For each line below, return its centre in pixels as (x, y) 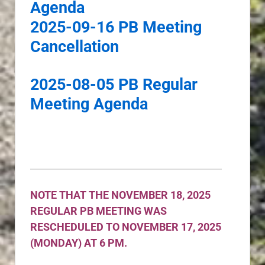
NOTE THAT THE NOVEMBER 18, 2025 (120, 195)
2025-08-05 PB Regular (114, 84)
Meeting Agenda (89, 104)
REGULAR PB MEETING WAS (98, 211)
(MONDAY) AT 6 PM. (80, 243)
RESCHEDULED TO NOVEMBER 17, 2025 (126, 227)
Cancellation (75, 47)
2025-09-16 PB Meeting (116, 28)
